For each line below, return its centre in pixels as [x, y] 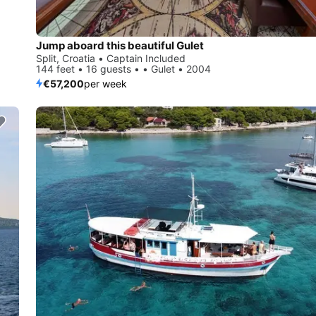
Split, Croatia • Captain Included [111, 58]
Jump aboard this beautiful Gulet [120, 45]
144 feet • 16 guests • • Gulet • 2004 [123, 68]
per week [105, 83]
